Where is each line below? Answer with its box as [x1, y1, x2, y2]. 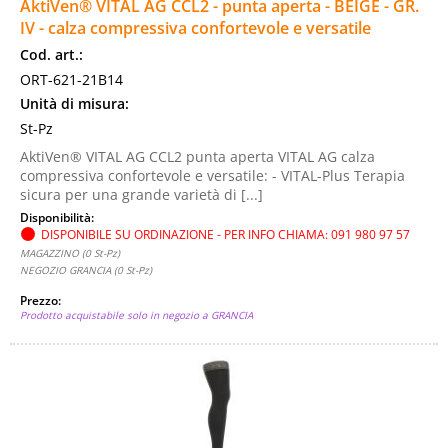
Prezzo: [20, 292, 64, 308]
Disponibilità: [20, 209, 97, 225]
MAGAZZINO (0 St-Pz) [20, 246, 120, 260]
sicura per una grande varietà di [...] [20, 185, 263, 204]
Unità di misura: [20, 94, 129, 113]
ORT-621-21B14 [20, 70, 123, 89]
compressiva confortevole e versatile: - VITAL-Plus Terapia [20, 166, 405, 185]
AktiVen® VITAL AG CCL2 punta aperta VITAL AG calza [20, 147, 375, 166]
